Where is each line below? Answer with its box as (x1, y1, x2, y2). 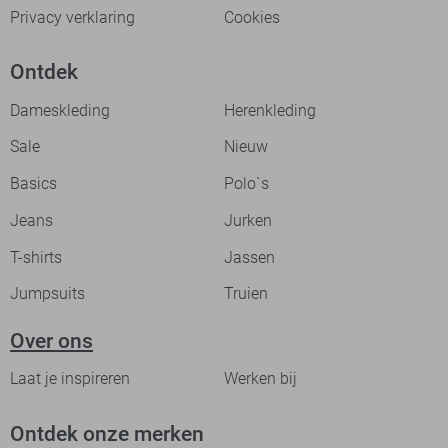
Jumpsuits (10, 284, 85, 304)
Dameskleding (10, 100, 110, 120)
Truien (224, 284, 268, 304)
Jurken (224, 210, 272, 230)
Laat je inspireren (10, 369, 130, 389)
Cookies (224, 7, 280, 27)
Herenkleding (224, 100, 316, 120)
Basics (10, 174, 57, 194)
